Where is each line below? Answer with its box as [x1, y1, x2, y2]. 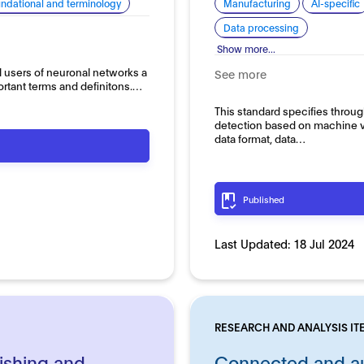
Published [242, 193, 284, 205]
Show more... [216, 41, 275, 54]
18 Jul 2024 [292, 235, 354, 251]
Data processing [223, 20, 299, 33]
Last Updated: [214, 235, 293, 251]
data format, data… [214, 130, 305, 145]
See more [214, 65, 266, 81]
